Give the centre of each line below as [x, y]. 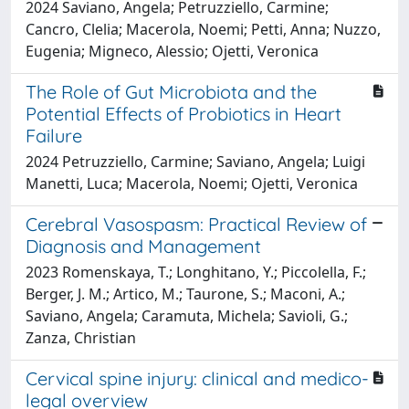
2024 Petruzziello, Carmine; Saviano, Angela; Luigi [195, 161]
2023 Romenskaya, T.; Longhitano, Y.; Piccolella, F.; [196, 272]
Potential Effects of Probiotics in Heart [184, 113]
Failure [54, 135]
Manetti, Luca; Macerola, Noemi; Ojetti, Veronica [192, 183]
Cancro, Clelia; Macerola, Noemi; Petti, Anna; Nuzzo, [203, 29]
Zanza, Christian [81, 337]
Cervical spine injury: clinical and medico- [197, 378]
